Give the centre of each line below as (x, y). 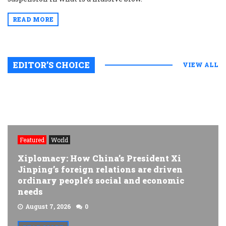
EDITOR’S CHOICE (51, 65)
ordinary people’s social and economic (101, 180)
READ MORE (33, 19)
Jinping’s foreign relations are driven (100, 169)
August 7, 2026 (48, 206)
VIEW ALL (201, 65)
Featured (32, 140)
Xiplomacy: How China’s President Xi (99, 158)
